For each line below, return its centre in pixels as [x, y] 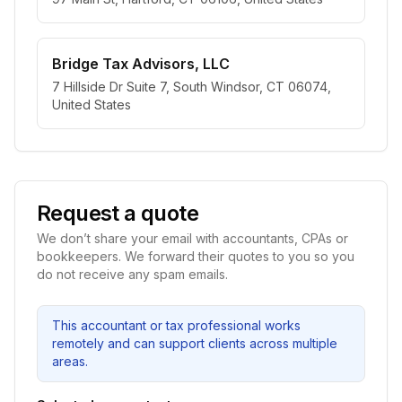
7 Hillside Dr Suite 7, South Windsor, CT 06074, [192, 87]
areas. [70, 361]
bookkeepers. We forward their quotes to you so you [196, 256]
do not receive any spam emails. [132, 274]
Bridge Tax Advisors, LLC [141, 64]
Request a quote [118, 213]
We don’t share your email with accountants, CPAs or [192, 238]
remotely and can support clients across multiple [195, 343]
